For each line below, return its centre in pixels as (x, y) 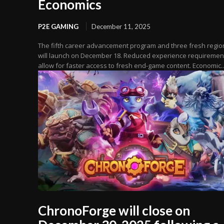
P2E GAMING (58, 26)
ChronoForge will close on (114, 211)
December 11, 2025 (121, 26)
